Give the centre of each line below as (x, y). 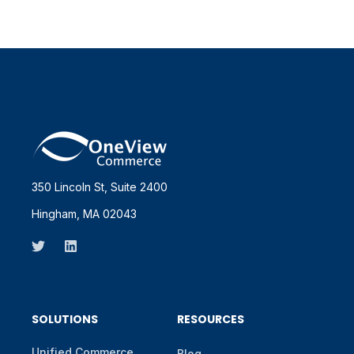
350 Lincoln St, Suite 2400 (100, 187)
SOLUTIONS (65, 320)
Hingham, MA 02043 (84, 214)
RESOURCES (211, 320)
